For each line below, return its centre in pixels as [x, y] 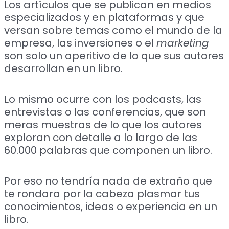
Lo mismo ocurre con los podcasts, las [103, 99]
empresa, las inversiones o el [81, 43]
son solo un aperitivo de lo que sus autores [114, 55]
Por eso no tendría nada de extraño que [110, 181]
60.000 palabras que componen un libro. [108, 150]
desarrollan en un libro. [64, 68]
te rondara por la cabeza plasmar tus [102, 193]
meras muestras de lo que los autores [103, 124]
